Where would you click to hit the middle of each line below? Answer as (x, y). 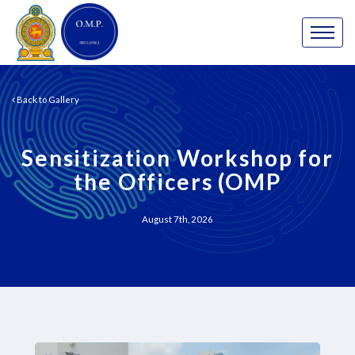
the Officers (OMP (177, 181)
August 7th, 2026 (177, 219)
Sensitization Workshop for (177, 157)
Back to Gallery (47, 100)
